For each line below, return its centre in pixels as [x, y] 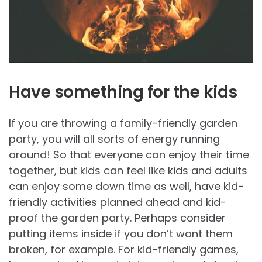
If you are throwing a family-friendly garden [123, 123]
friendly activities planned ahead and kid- [118, 202]
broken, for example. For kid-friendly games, [124, 250]
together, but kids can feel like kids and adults [128, 171]
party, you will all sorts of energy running [114, 139]
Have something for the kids [123, 92]
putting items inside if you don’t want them [121, 234]
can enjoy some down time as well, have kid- [126, 187]
